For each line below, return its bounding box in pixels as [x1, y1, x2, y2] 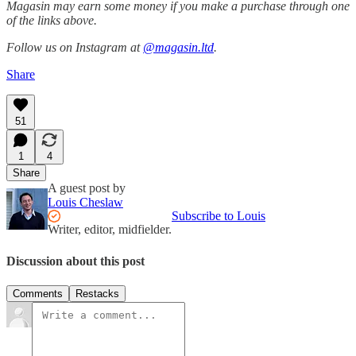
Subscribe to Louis [172, 209, 265, 223]
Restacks [75, 287, 119, 300]
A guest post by [48, 181, 126, 195]
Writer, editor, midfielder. [48, 222, 172, 237]
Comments [13, 287, 63, 300]
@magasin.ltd [143, 41, 214, 55]
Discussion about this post [6, 253, 145, 268]
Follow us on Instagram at [6, 41, 143, 55]
